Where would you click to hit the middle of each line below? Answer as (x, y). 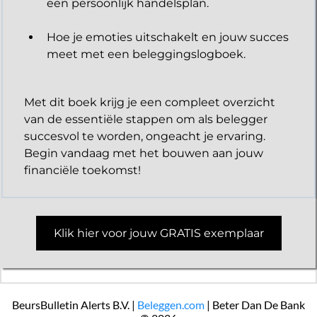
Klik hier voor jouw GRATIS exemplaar (158, 233)
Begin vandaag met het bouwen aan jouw (144, 153)
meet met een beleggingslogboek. (146, 54)
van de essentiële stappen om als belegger (146, 119)
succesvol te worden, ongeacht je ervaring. (145, 136)
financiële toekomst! (82, 170)
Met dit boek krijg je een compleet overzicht (150, 102)
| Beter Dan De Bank (255, 304)
